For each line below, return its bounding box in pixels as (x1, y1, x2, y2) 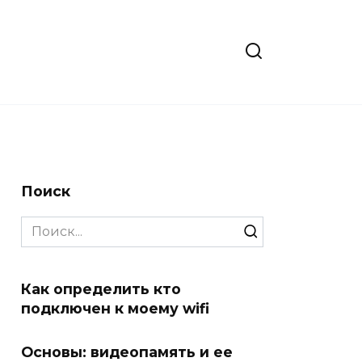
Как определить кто (21, 280, 181, 297)
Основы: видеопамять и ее (21, 343, 233, 360)
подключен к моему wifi (21, 299, 209, 317)
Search (20, 217, 65, 233)
